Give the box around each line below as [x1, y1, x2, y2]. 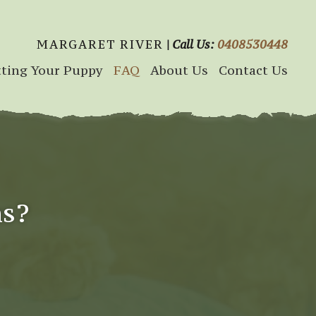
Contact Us [218, 62, 288, 78]
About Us [150, 62, 208, 78]
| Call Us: [163, 37, 217, 52]
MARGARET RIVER [36, 37, 164, 52]
